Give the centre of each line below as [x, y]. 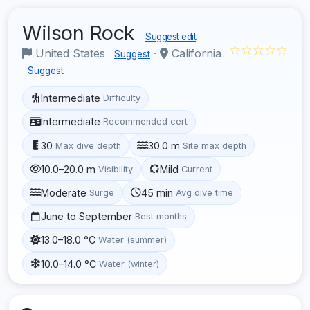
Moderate [64, 192]
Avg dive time [205, 192]
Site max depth [215, 145]
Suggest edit [171, 36]
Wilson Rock [81, 33]
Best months [161, 217]
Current [197, 169]
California [195, 53]
